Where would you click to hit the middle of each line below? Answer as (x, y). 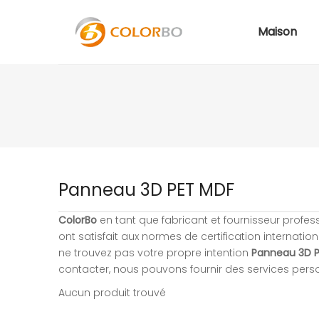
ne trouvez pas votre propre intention (155, 253)
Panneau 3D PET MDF (146, 190)
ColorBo (78, 220)
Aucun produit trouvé (112, 293)
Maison (277, 32)
